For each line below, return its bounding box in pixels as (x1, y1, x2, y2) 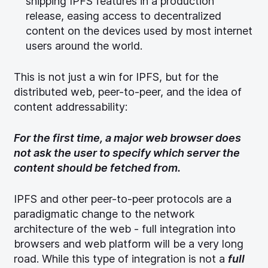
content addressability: (14, 100, 127, 113)
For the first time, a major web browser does (14, 131, 241, 144)
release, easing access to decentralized (26, 9, 221, 22)
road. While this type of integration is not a (14, 252, 228, 265)
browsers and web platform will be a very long (14, 237, 243, 250)
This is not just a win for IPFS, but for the (14, 70, 218, 83)
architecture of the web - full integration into (14, 222, 236, 235)
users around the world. (26, 39, 142, 52)
